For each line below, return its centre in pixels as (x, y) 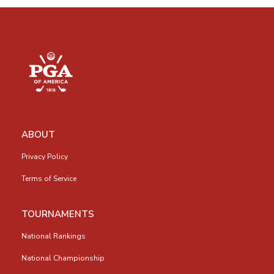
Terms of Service (49, 178)
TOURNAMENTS (58, 214)
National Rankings (54, 236)
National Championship (63, 258)
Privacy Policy (45, 156)
